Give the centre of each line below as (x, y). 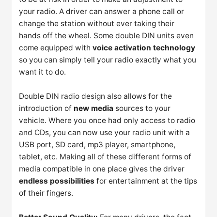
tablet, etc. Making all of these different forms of (105, 157)
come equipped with (56, 48)
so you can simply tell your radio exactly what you (108, 60)
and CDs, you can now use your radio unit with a (105, 133)
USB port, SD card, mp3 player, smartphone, (97, 145)
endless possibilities (57, 181)
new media (94, 108)
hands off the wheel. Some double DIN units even (107, 36)
